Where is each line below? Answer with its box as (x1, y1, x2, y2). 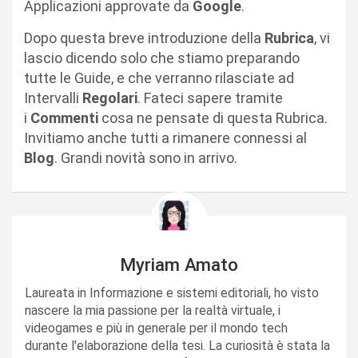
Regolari (82, 89, 137, 106)
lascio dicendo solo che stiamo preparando (24, 50, 300, 66)
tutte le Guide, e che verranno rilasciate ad (24, 70, 294, 86)
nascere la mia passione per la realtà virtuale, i (25, 303, 280, 319)
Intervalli (24, 89, 82, 106)
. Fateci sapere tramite (137, 89, 283, 106)
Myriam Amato (120, 254, 238, 276)
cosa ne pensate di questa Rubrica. (98, 109, 328, 126)
